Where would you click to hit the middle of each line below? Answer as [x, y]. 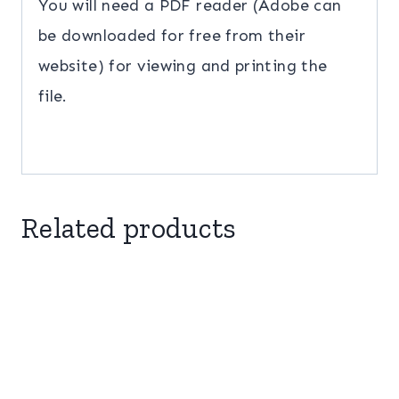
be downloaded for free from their [172, 36]
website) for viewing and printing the [183, 66]
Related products [129, 228]
